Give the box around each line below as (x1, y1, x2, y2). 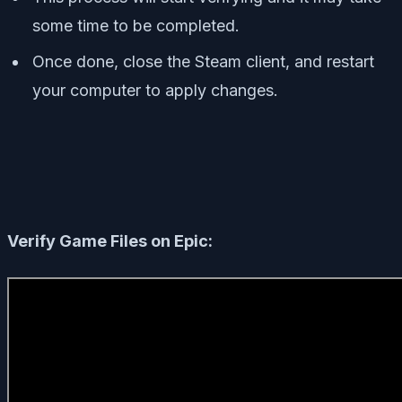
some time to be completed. (32, 16, 240, 36)
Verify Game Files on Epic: (7, 232, 213, 251)
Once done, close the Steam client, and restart (32, 52, 374, 72)
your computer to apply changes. (32, 81, 278, 100)
